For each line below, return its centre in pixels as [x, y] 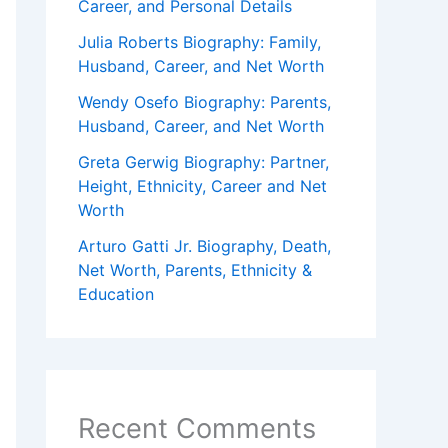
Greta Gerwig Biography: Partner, [203, 162]
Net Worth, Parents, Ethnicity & [195, 270]
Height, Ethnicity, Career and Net [202, 186]
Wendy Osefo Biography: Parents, [204, 102]
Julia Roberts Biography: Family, [199, 42]
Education [116, 294]
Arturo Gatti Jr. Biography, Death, [204, 246]
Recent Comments [197, 429]
